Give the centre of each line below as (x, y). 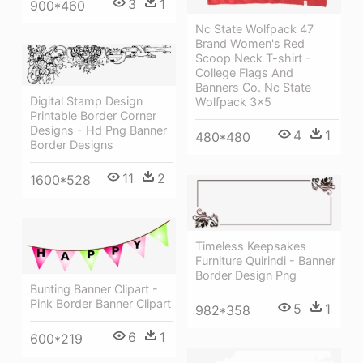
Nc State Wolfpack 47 (254, 28)
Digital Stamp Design (86, 101)
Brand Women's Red (250, 43)
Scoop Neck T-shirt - (253, 58)
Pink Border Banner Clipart (100, 304)
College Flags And (244, 72)
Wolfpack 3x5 (233, 101)
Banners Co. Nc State (253, 87)
